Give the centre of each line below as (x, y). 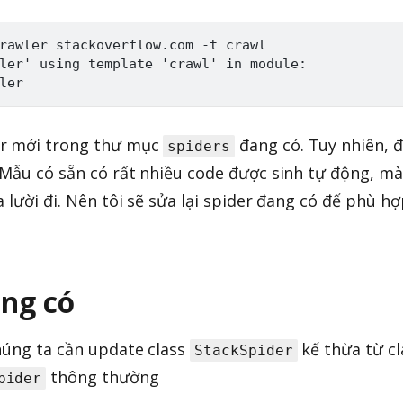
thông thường (103, 377)
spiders (199, 147)
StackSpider (244, 351)
